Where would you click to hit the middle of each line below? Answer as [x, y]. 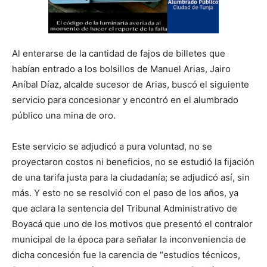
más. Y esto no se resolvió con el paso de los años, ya [125, 193]
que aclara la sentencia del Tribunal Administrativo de [125, 209]
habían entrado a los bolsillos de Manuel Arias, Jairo [121, 69]
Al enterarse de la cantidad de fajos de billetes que [119, 54]
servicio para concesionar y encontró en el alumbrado [125, 100]
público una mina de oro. [64, 116]
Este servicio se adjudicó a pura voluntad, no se [112, 147]
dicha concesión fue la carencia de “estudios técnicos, [126, 255]
